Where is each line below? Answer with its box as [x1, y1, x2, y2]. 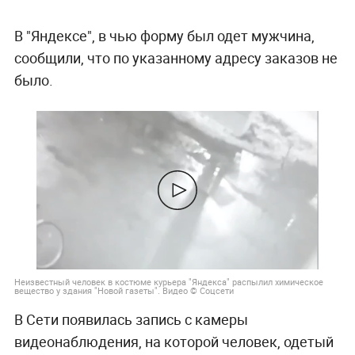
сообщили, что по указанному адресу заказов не [13, 48, 338, 67]
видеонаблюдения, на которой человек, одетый [13, 332, 334, 352]
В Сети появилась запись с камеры [13, 310, 248, 330]
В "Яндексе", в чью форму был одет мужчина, [13, 25, 315, 45]
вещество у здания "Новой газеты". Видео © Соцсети [13, 284, 234, 296]
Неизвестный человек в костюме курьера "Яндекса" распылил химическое [13, 275, 323, 288]
